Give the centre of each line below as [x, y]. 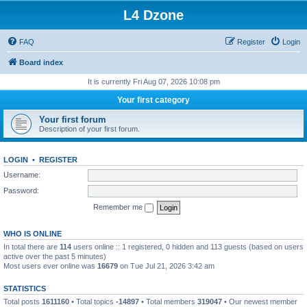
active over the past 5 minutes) [55, 256]
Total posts [23, 301]
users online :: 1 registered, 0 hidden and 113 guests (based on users [187, 246]
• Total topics [93, 301]
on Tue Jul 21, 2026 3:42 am [166, 266]
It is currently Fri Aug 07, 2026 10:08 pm [153, 82]
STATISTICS [25, 288]
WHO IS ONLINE [33, 233]
